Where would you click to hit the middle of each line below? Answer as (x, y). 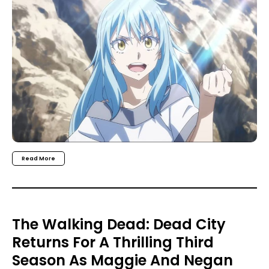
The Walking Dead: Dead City (119, 224)
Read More (38, 159)
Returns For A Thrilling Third (113, 242)
